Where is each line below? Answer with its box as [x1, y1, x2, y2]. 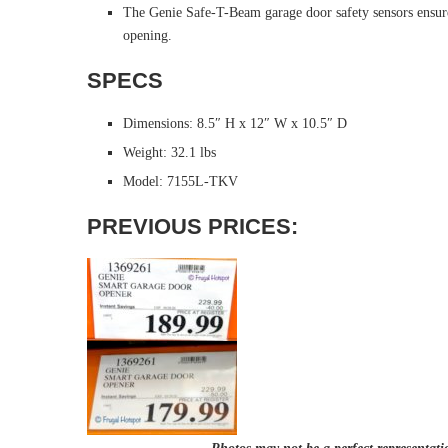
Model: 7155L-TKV [123, 174, 238, 189]
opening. [123, 28, 172, 43]
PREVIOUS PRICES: [87, 214, 298, 239]
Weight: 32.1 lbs [123, 145, 216, 160]
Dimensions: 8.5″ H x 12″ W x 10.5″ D [123, 116, 347, 131]
